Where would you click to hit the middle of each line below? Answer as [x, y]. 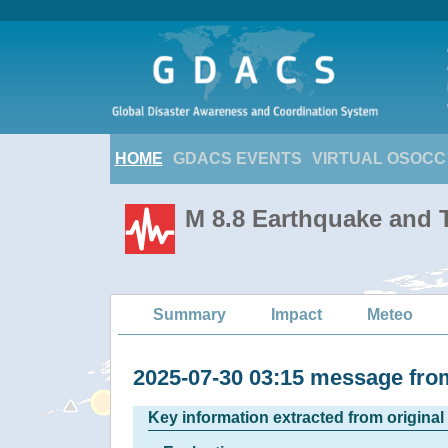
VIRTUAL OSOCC [378, 158]
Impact [296, 314]
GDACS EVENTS [237, 158]
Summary [189, 314]
